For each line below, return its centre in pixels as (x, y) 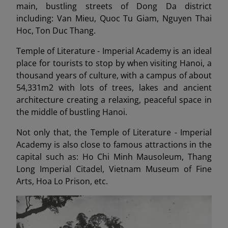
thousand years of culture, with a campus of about (114, 75)
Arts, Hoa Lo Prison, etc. (62, 181)
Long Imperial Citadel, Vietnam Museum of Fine (114, 169)
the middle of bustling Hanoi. (72, 112)
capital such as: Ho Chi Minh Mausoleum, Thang (114, 157)
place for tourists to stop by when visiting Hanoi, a (114, 63)
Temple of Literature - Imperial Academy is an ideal (114, 51)
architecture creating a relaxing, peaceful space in (114, 100)
